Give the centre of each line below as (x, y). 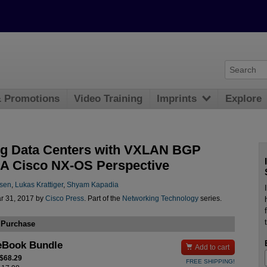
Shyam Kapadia (92, 185)
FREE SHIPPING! (210, 261)
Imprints (177, 99)
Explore (244, 99)
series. (210, 199)
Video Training (108, 99)
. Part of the (103, 199)
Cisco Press (64, 199)
